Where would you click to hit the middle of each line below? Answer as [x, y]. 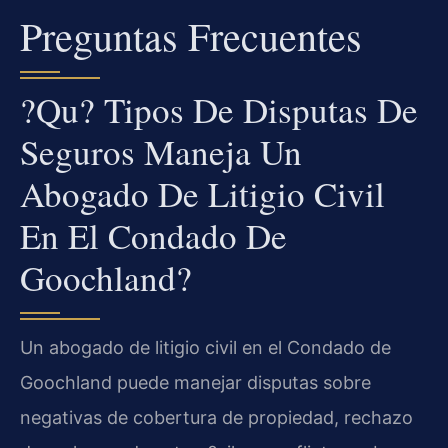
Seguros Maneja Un [161, 152]
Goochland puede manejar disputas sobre [195, 383]
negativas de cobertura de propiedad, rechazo [216, 418]
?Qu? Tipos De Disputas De [219, 110]
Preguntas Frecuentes [191, 36]
